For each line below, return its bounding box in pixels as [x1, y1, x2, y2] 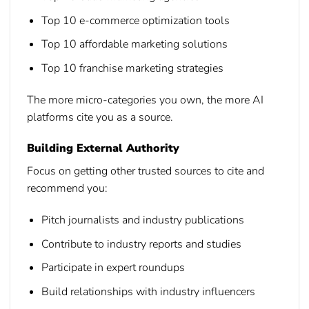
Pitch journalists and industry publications [41, 212, 244, 228]
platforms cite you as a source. [27, 109, 173, 125]
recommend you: [27, 181, 108, 197]
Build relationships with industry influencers [41, 284, 255, 299]
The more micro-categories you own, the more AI [27, 92, 263, 108]
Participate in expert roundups [41, 260, 185, 276]
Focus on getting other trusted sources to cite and [27, 163, 264, 179]
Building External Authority [27, 141, 179, 157]
